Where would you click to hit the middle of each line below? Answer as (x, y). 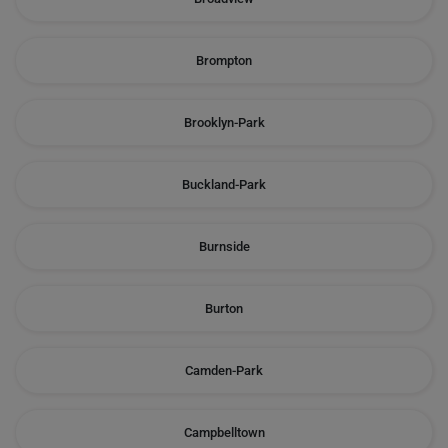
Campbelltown (224, 432)
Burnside (224, 246)
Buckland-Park (224, 184)
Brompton (224, 60)
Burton (224, 308)
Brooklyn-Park (224, 122)
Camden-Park (224, 370)
